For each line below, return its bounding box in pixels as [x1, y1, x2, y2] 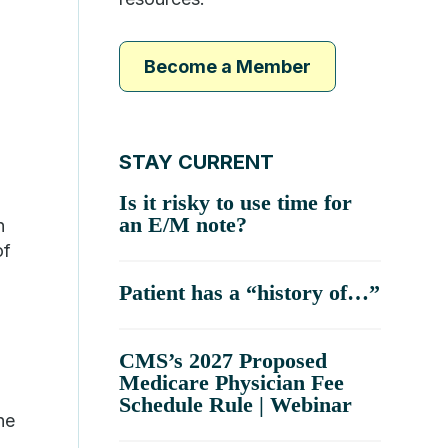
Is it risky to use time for [119, 190, 353, 215]
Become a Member [144, 56, 312, 77]
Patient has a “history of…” [119, 280, 381, 305]
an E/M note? [119, 212, 248, 237]
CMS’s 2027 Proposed [119, 348, 328, 373]
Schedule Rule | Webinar [119, 392, 353, 417]
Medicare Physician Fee [119, 370, 345, 395]
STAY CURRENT [119, 150, 275, 174]
